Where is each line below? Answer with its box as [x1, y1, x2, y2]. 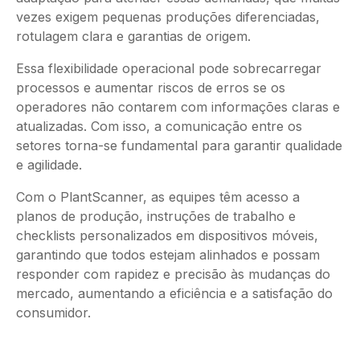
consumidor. [16, 305, 91, 321]
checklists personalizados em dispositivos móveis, [16, 227, 318, 244]
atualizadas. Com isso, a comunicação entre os [16, 118, 302, 135]
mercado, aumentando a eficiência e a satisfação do [16, 285, 333, 302]
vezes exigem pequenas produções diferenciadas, [16, 9, 320, 26]
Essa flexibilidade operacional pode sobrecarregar [16, 60, 321, 77]
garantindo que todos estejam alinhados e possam [16, 247, 320, 264]
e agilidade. [16, 157, 82, 174]
